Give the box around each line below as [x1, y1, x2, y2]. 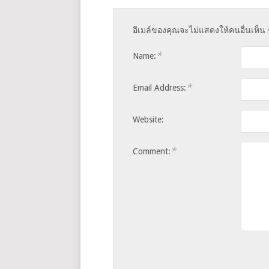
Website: [132, 114, 164, 124]
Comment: [132, 146, 171, 156]
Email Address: [132, 82, 186, 92]
